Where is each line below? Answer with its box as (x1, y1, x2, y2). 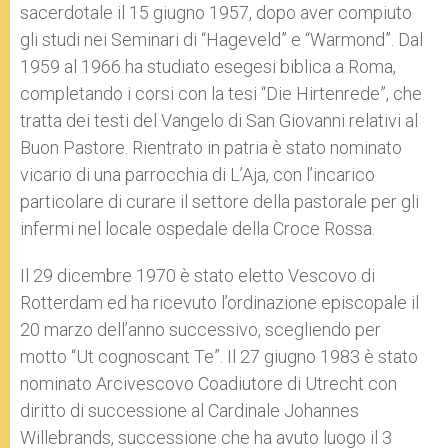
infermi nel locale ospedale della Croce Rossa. (20, 218, 375, 240)
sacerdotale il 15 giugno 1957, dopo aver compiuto (20, 2, 412, 24)
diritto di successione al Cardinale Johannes (20, 400, 359, 422)
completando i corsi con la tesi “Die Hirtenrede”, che (20, 83, 422, 105)
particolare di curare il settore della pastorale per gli (20, 191, 419, 213)
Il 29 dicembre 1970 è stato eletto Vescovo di (20, 265, 375, 287)
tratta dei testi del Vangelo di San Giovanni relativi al (20, 110, 418, 132)
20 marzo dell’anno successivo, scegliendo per (20, 319, 381, 341)
